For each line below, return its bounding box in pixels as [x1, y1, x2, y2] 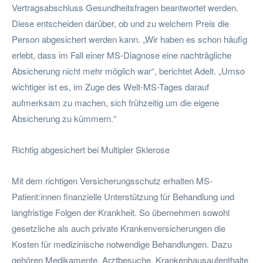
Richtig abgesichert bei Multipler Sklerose [12, 143, 170, 156]
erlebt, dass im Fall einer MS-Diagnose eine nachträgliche [12, 48, 231, 61]
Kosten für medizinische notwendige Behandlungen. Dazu [12, 237, 232, 250]
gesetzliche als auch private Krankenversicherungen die [12, 221, 225, 234]
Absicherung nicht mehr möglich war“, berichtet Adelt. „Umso [12, 64, 245, 77]
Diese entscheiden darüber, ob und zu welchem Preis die [12, 16, 229, 29]
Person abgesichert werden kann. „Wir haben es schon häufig [12, 32, 247, 45]
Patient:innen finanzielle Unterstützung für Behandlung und [12, 190, 234, 203]
